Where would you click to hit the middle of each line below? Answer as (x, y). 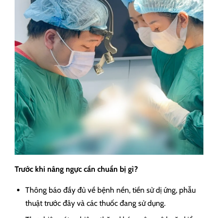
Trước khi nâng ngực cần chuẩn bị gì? (76, 169)
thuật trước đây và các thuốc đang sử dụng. (95, 203)
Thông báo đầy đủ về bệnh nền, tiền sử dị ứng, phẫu (110, 190)
